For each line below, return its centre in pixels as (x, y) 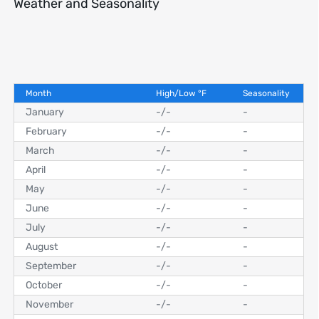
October (44, 285)
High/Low (177, 93)
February (46, 131)
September (51, 266)
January (45, 112)
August (42, 246)
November (49, 304)
